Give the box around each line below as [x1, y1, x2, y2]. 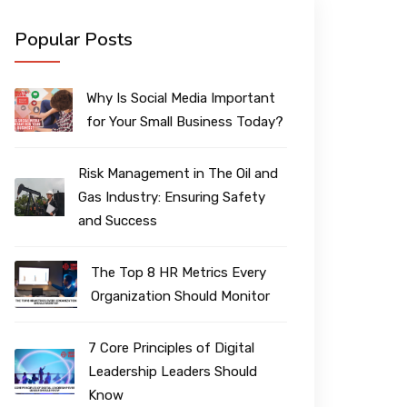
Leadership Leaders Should [87, 363, 257, 380]
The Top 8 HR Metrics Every [90, 264, 266, 281]
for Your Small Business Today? [86, 114, 284, 130]
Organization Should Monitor [90, 288, 270, 304]
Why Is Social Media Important [86, 90, 276, 106]
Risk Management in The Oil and [78, 165, 279, 182]
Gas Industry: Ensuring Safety [78, 189, 266, 205]
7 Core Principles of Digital [87, 340, 254, 356]
